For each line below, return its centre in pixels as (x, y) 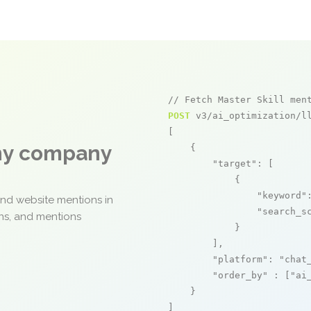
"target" (235, 163)
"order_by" (240, 275)
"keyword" (282, 195)
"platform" (240, 259)
